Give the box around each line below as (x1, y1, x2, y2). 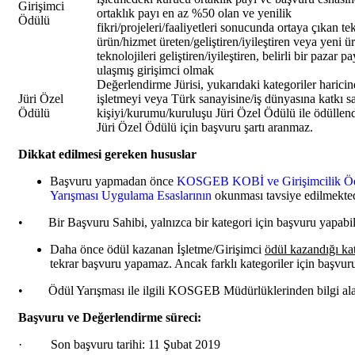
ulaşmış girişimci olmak (97, 63, 214, 77)
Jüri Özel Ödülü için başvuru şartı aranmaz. (97, 120, 313, 134)
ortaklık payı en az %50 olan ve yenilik (97, 6, 292, 20)
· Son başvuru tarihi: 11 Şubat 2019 (18, 337, 220, 351)
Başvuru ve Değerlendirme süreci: (18, 310, 201, 324)
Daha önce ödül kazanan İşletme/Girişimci (50, 242, 265, 256)
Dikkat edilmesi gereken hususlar (18, 147, 197, 161)
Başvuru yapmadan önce (50, 174, 177, 188)
